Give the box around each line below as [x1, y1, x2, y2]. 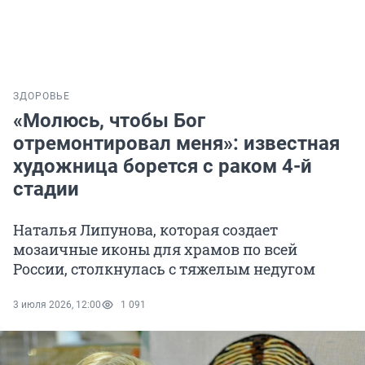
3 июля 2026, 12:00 [13, 299, 101, 311]
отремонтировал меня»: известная [13, 132, 340, 156]
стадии [13, 178, 79, 201]
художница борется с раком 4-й [13, 155, 312, 178]
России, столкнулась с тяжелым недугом [13, 259, 315, 279]
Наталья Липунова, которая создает [13, 220, 278, 240]
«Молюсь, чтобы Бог [13, 109, 205, 133]
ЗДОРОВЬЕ [13, 90, 70, 103]
